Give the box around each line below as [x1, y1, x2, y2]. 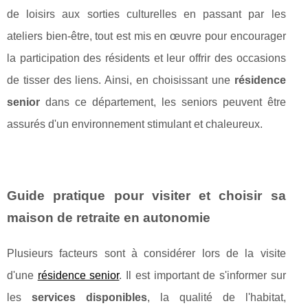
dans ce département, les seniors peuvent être [40, 96, 286, 108]
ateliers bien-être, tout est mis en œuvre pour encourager [7, 30, 286, 42]
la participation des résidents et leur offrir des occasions [7, 52, 286, 64]
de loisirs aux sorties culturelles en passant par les [7, 8, 286, 20]
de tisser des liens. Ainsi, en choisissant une [7, 74, 234, 86]
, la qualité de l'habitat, [146, 291, 286, 303]
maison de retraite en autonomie [7, 210, 210, 225]
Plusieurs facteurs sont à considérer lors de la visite [7, 247, 286, 259]
